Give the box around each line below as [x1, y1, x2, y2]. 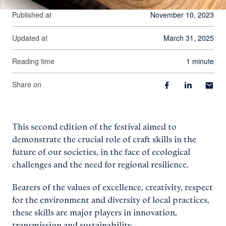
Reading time [17, 56, 54, 67]
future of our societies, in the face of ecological [12, 148, 190, 157]
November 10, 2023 [150, 10, 214, 20]
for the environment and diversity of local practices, [12, 196, 209, 205]
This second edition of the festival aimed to [12, 123, 177, 132]
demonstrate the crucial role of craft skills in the [12, 135, 196, 145]
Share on [12, 79, 41, 90]
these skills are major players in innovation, [12, 208, 177, 218]
